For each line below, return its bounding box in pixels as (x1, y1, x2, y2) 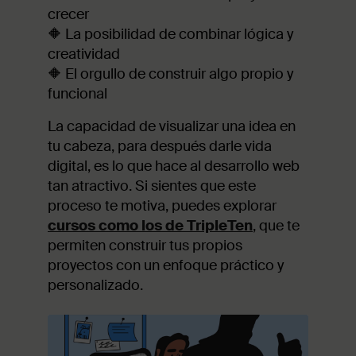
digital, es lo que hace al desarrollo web (48, 156, 300, 176)
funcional (48, 83, 107, 103)
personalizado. (48, 275, 143, 295)
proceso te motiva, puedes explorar (48, 195, 277, 215)
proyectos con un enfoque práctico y (48, 255, 284, 275)
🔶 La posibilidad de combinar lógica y (48, 24, 293, 44)
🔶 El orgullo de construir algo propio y (48, 64, 293, 83)
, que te (253, 215, 300, 235)
